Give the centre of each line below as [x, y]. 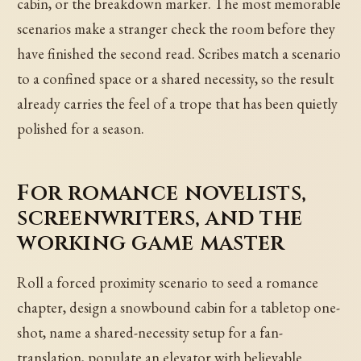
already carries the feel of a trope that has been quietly [178, 104]
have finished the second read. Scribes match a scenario [179, 54]
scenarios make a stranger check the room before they [176, 29]
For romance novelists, [162, 193]
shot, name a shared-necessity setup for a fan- [150, 332]
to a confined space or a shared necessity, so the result [176, 79]
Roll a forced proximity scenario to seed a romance [168, 282]
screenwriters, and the [160, 218]
